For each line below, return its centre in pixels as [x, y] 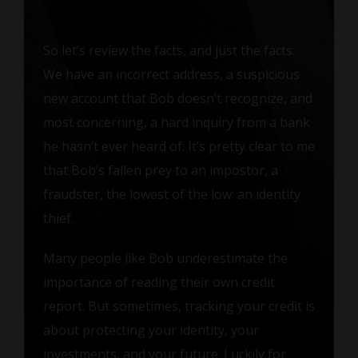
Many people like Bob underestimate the [165, 258]
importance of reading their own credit [159, 282]
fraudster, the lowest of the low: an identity [171, 194]
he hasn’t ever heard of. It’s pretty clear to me [179, 146]
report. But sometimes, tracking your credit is [179, 306]
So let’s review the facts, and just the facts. [169, 50]
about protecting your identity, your [151, 330]
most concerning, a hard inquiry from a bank [176, 122]
